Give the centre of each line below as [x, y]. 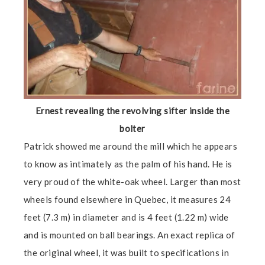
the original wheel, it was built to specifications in [127, 253]
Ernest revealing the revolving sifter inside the [132, 111]
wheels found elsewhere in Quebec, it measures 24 [127, 200]
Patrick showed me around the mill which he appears [130, 146]
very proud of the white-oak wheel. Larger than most [132, 182]
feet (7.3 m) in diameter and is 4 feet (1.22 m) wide [126, 217]
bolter [132, 129]
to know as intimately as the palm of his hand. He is [128, 164]
